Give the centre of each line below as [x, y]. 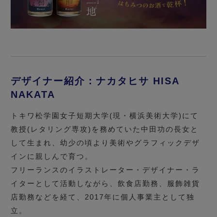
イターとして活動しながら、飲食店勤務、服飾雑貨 [106, 184]
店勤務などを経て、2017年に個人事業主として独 [103, 197]
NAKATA [33, 94]
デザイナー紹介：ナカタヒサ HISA [95, 81]
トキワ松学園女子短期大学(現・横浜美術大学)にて [105, 116]
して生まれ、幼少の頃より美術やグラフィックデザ [106, 143]
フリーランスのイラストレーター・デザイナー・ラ [106, 170]
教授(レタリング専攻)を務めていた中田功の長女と [105, 129]
